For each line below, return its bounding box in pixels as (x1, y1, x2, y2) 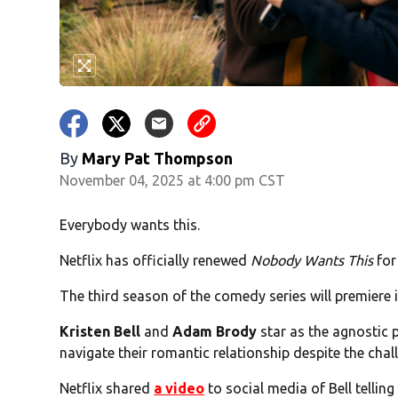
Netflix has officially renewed (60, 252, 251, 269)
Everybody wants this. (60, 217, 201, 234)
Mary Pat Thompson (82, 149, 234, 168)
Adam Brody (172, 323, 258, 340)
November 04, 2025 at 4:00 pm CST (60, 172, 286, 189)
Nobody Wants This (251, 252, 374, 269)
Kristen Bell (60, 323, 141, 340)
